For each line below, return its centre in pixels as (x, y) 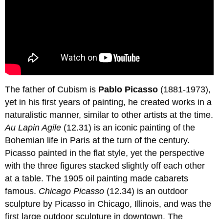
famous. (22, 191)
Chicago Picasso (72, 191)
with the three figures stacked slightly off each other (105, 166)
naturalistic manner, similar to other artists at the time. (109, 115)
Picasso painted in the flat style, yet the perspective (105, 153)
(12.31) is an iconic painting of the (128, 128)
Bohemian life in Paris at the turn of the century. (98, 141)
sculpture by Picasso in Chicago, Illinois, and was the (108, 204)
